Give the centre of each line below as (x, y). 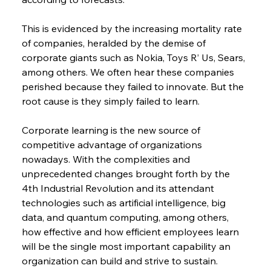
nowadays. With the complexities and (107, 159)
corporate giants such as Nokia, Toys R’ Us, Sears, (134, 58)
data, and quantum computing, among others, (126, 217)
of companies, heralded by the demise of (115, 43)
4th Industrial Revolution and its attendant (119, 188)
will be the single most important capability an (127, 247)
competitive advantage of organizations (113, 145)
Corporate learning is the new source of (112, 130)
